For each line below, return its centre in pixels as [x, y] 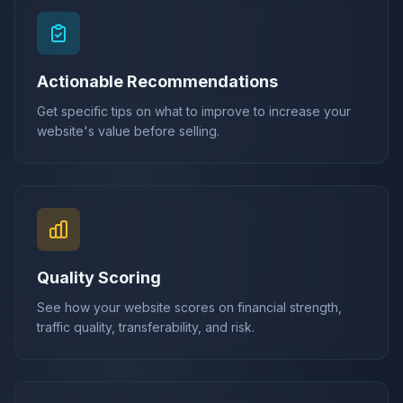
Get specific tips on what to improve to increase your [194, 111]
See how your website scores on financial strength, [189, 307]
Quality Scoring [99, 277]
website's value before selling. [128, 130]
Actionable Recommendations [157, 81]
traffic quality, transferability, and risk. [146, 327]
